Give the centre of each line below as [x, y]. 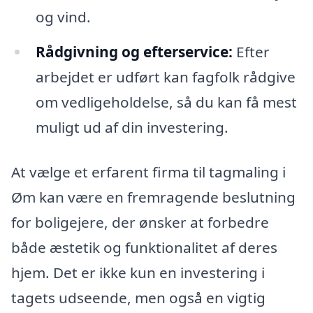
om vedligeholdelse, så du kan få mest [166, 102]
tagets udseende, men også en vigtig [138, 297]
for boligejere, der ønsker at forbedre [140, 222]
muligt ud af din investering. [132, 128]
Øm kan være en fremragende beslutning [153, 197]
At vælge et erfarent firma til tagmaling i [148, 172]
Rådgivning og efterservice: [134, 52]
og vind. [63, 17]
